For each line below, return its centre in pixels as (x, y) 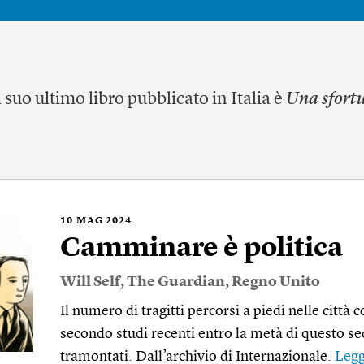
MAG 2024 (104, 221)
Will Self (90, 282)
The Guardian (176, 282)
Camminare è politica (201, 249)
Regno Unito (276, 282)
